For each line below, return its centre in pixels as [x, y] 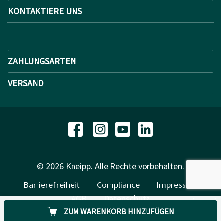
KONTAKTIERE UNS [45, 11]
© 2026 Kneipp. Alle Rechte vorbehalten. [110, 166]
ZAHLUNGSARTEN [42, 61]
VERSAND [26, 83]
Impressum [177, 184]
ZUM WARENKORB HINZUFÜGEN [119, 211]
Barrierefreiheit [52, 184]
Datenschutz [127, 198]
